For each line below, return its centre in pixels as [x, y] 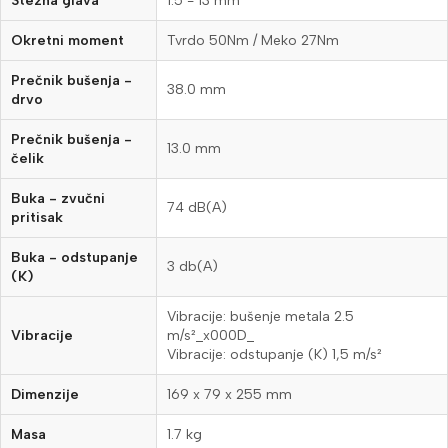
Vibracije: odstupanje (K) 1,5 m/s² [274, 355]
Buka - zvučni [58, 199]
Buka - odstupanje [74, 258]
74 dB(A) [197, 208]
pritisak [37, 218]
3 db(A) [192, 267]
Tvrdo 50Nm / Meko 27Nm [253, 41]
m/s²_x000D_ [210, 336]
